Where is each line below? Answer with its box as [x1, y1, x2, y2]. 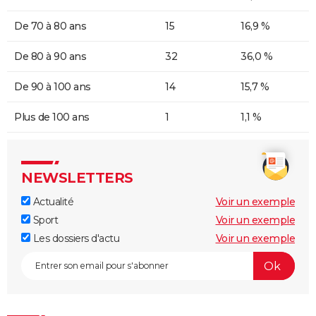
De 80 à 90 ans [14, 50, 86, 63]
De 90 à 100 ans [14, 80, 91, 94]
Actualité [30, 195, 73, 209]
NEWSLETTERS [21, 169, 133, 187]
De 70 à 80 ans [14, 20, 86, 33]
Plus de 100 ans [14, 111, 90, 124]
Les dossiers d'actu [30, 232, 119, 245]
